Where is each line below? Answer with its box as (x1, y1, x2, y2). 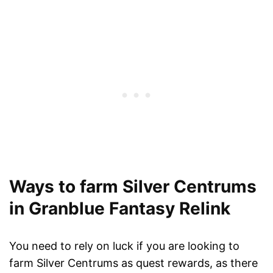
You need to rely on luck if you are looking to (9, 239, 239, 253)
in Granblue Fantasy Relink (9, 198, 230, 219)
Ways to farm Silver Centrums (9, 176, 257, 197)
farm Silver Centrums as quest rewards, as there (9, 257, 258, 270)
